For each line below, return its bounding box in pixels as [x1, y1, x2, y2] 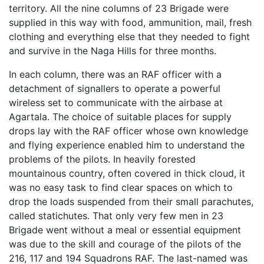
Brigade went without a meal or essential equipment [9, 224, 241, 236]
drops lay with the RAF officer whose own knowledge [9, 125, 248, 137]
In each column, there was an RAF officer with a [9, 68, 222, 80]
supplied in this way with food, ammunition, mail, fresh [9, 16, 252, 28]
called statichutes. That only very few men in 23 [9, 210, 223, 222]
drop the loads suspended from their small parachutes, [9, 196, 253, 207]
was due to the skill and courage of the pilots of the [9, 238, 241, 250]
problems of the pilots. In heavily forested [9, 153, 196, 165]
